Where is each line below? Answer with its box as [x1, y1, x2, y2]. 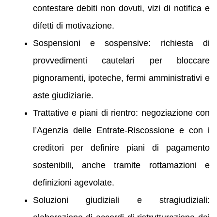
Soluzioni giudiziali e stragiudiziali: [32, 195, 210, 205]
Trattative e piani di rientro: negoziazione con [32, 108, 210, 118]
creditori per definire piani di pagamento [32, 143, 210, 153]
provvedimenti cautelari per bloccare [32, 56, 210, 66]
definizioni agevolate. [32, 178, 114, 188]
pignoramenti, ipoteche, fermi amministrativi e [32, 73, 210, 83]
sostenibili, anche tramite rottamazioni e [32, 160, 210, 170]
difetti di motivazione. [32, 21, 114, 31]
